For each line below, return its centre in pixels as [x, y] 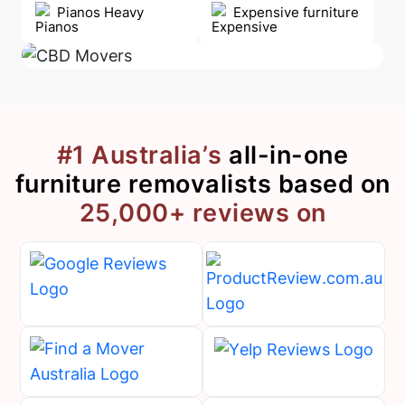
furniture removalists [146, 184]
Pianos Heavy [100, 12]
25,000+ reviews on [202, 213]
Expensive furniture [296, 12]
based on [334, 184]
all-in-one [285, 155]
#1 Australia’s [139, 155]
